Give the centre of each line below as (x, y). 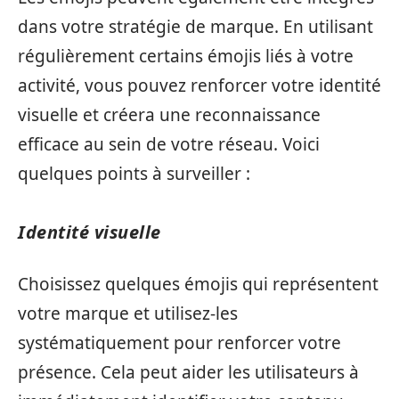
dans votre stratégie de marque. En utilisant (195, 26)
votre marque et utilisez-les (128, 313)
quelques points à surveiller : (134, 173)
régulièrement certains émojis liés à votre (186, 56)
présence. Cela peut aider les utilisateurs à (188, 372)
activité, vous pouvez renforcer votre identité (199, 85)
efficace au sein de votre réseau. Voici (169, 144)
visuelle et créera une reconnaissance (169, 114)
